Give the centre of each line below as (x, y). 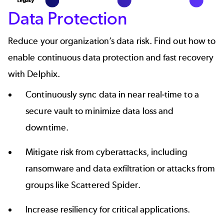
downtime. (48, 127)
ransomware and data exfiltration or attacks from (120, 168)
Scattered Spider (105, 185)
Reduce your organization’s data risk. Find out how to (112, 41)
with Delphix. (35, 74)
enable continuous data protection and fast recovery (111, 57)
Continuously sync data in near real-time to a (112, 94)
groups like (48, 185)
